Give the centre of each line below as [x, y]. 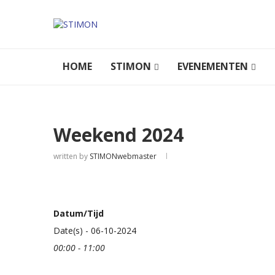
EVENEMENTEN [213, 66]
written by [72, 156]
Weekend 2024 [118, 135]
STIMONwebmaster [123, 156]
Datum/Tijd [79, 213]
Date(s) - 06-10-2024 [95, 230]
